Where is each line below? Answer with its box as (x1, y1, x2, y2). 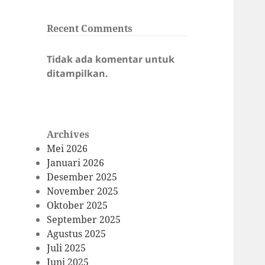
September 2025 (47, 213, 121, 227)
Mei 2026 (47, 142, 88, 156)
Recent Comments (47, 22, 133, 35)
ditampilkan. (47, 67, 109, 80)
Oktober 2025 (47, 199, 108, 212)
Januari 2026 (47, 156, 105, 170)
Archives (47, 128, 90, 141)
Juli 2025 (47, 241, 86, 255)
